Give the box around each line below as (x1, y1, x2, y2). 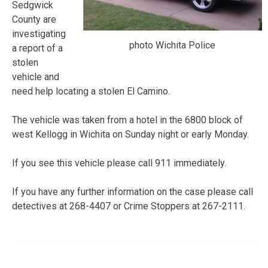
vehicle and (12, 71, 59, 83)
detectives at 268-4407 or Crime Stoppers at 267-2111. (12, 200, 245, 212)
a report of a (12, 42, 63, 54)
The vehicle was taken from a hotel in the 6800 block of (12, 114, 243, 126)
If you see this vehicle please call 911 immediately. (12, 157, 226, 169)
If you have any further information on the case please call (12, 185, 253, 197)
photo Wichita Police (129, 39, 215, 51)
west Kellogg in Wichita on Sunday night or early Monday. (12, 128, 249, 140)
